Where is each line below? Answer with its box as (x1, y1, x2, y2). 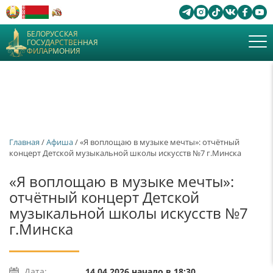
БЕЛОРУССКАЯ (27, 29, 78, 39)
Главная (9, 136, 40, 147)
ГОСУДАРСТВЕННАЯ (27, 37, 98, 48)
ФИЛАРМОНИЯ (27, 46, 80, 56)
